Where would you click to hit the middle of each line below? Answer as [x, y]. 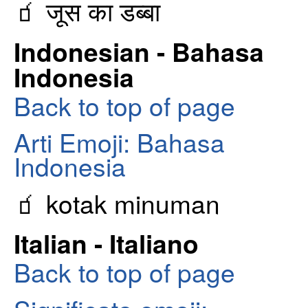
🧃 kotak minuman [117, 202]
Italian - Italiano [106, 243]
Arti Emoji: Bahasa [119, 142]
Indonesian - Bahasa [139, 51]
